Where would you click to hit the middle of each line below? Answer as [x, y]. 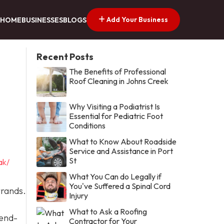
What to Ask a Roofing [108, 211]
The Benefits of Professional [118, 71]
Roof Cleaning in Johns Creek [119, 81]
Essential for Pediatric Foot [116, 116]
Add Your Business [136, 19]
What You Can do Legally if [115, 176]
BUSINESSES [42, 20]
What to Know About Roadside [123, 141]
